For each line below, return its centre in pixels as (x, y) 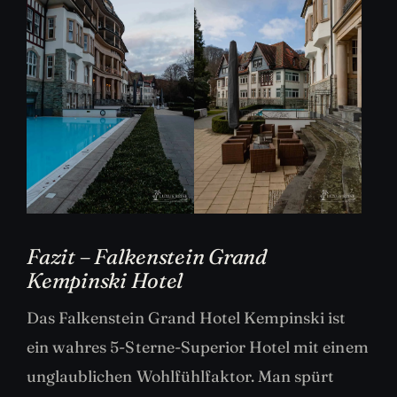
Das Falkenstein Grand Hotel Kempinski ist (187, 318)
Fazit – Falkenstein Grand (147, 257)
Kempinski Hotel (105, 281)
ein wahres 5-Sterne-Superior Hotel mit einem (198, 347)
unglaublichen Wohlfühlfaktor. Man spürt (181, 377)
